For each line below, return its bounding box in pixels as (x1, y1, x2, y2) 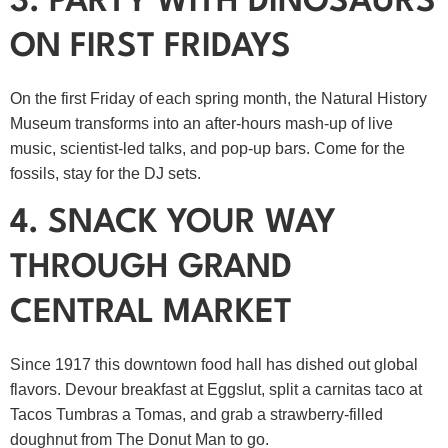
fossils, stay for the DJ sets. (10, 165, 201, 183)
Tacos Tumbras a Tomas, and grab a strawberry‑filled (10, 405, 383, 423)
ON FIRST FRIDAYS (10, 31, 291, 65)
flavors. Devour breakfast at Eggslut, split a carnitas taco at (10, 380, 422, 398)
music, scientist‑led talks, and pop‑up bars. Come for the (10, 140, 405, 158)
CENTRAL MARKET (10, 296, 292, 330)
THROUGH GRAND (10, 251, 292, 285)
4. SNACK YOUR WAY (10, 206, 336, 240)
